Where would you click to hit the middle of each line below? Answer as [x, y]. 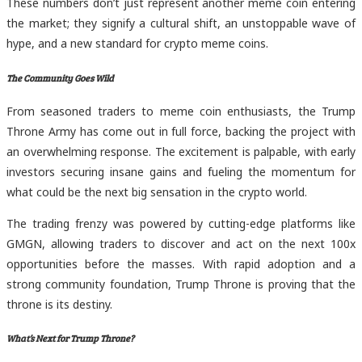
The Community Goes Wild [60, 77]
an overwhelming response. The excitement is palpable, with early [181, 152]
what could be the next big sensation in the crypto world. [157, 192]
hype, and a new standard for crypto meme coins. [137, 44]
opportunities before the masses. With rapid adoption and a [181, 264]
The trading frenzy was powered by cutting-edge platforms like [181, 224]
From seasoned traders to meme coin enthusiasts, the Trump [181, 112]
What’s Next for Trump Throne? [70, 338]
